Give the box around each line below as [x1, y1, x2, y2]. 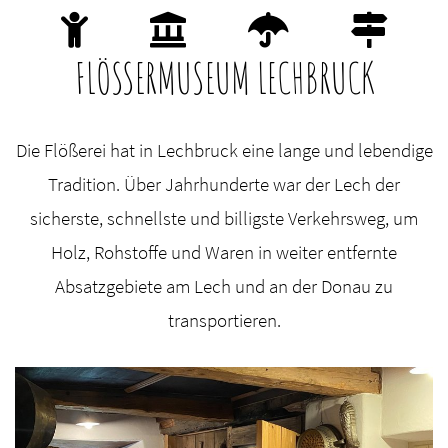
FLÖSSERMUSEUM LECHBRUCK [74, 51, 374, 104]
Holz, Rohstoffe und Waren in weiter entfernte [51, 240, 397, 264]
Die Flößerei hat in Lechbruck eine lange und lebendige [15, 138, 433, 162]
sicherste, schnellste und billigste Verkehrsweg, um [30, 206, 418, 230]
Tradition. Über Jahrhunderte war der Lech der [48, 172, 400, 196]
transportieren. [167, 308, 281, 332]
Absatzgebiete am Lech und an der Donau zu [55, 274, 393, 298]
